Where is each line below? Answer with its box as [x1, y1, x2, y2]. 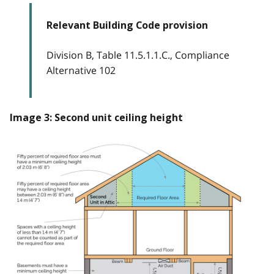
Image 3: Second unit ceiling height [10, 112, 183, 124]
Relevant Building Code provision [46, 20, 208, 32]
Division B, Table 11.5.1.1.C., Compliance [46, 48, 229, 62]
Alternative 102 [46, 64, 116, 78]
